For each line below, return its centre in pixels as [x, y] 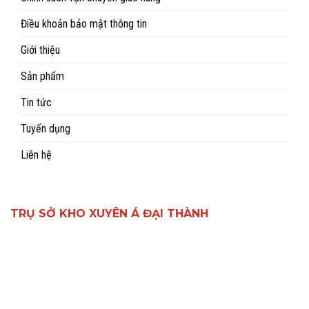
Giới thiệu [40, 50]
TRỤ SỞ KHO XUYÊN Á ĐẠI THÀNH [109, 214]
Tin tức [36, 103]
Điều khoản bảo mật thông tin [84, 24]
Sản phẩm [42, 77]
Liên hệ [36, 155]
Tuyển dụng [46, 129]
